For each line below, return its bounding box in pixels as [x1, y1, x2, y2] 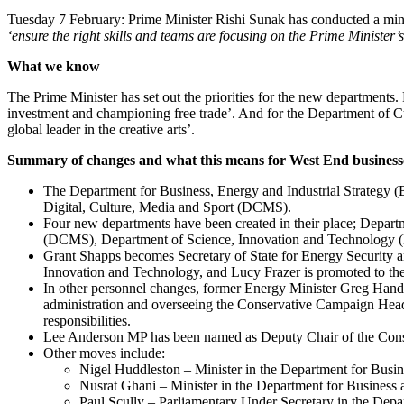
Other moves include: [43, 344, 165, 361]
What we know [7, 58, 100, 74]
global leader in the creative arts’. [7, 121, 195, 137]
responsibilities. [43, 312, 131, 328]
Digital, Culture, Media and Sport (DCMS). [43, 198, 291, 215]
